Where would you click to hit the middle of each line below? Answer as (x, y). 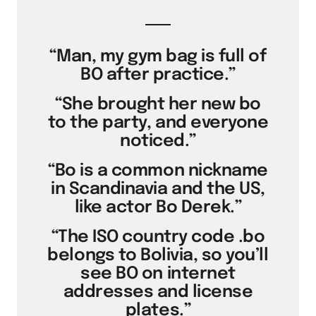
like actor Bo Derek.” (158, 208)
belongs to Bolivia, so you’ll (158, 256)
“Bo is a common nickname (158, 171)
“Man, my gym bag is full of (158, 57)
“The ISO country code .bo (158, 237)
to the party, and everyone (158, 123)
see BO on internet (158, 274)
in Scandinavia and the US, (158, 189)
